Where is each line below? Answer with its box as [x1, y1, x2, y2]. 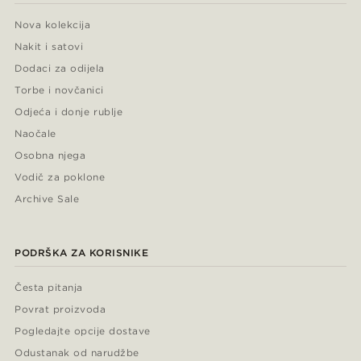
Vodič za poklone [15, 171, 106, 184]
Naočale [15, 127, 56, 140]
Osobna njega [15, 149, 86, 162]
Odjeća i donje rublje [15, 106, 123, 118]
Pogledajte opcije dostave [15, 325, 151, 338]
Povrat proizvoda [15, 303, 106, 316]
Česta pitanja [15, 281, 83, 294]
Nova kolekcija [15, 19, 91, 31]
